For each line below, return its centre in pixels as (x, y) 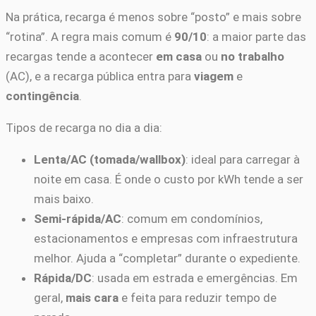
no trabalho (253, 56)
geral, (50, 297)
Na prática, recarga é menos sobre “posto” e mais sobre (153, 17)
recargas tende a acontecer (81, 56)
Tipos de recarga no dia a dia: (84, 127)
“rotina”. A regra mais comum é (90, 36)
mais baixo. (64, 199)
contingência (42, 96)
